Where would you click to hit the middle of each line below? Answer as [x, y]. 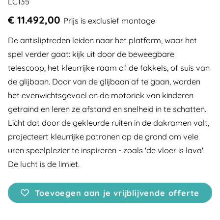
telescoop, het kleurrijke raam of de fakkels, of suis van [109, 68]
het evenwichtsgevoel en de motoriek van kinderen [101, 95]
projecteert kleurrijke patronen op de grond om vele [103, 137]
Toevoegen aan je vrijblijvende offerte [117, 193]
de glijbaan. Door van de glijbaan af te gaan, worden [104, 82]
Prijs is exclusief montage [109, 21]
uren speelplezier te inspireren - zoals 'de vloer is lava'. [106, 150]
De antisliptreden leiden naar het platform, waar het [102, 40]
